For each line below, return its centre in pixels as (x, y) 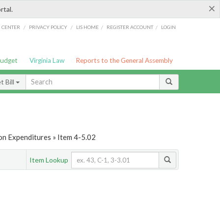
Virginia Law (47, 60)
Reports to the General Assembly (124, 60)
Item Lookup (49, 160)
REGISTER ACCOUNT (130, 27)
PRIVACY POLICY (48, 27)
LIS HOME (88, 27)
